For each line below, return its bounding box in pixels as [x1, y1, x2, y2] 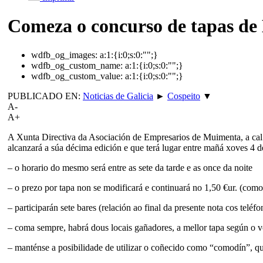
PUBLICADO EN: [8, 90, 83, 101]
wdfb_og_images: [31, 49, 97, 60]
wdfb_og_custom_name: [31, 60, 123, 70]
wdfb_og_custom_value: [31, 70, 123, 81]
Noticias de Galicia [83, 90, 153, 101]
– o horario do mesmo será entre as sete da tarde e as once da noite [8, 162, 252, 173]
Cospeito [167, 90, 200, 101]
